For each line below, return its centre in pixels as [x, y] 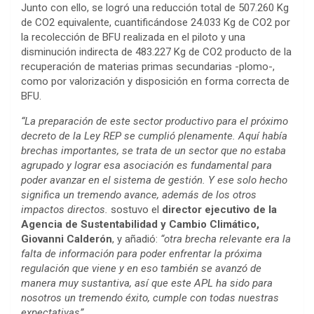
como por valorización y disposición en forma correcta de [155, 82]
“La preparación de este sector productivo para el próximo [155, 122]
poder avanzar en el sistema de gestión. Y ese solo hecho [154, 180]
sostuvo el [135, 210]
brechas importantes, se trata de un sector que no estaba [153, 151]
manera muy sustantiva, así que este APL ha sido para [147, 284]
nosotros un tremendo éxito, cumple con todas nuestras [150, 298]
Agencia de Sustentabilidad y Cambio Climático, [140, 225]
